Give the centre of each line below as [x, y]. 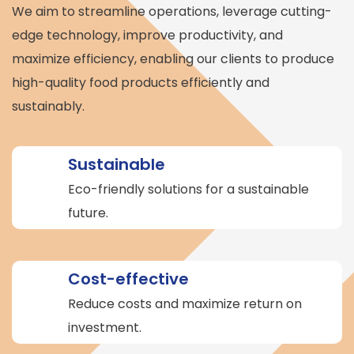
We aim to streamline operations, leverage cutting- [172, 11]
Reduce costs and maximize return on [185, 303]
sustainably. [48, 106]
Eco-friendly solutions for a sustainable [188, 189]
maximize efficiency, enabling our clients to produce [173, 58]
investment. [105, 327]
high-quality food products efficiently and [141, 82]
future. [88, 213]
